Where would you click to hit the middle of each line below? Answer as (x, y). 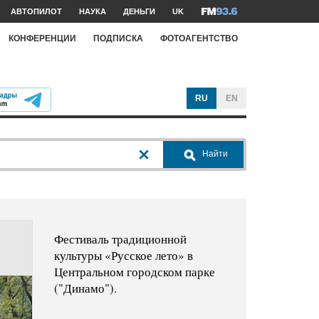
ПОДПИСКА (118, 38)
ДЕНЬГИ (139, 11)
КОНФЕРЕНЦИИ (42, 38)
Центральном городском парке (134, 272)
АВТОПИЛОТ (36, 11)
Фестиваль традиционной (120, 239)
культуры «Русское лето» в (123, 256)
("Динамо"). (85, 288)
